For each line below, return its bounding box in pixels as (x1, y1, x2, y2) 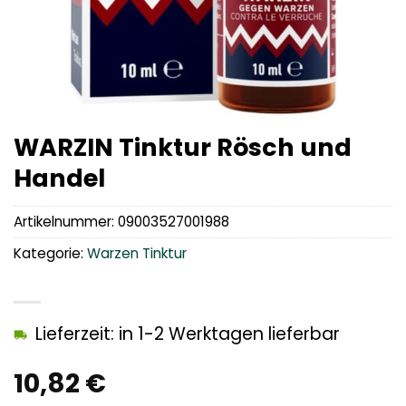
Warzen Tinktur (87, 244, 187, 264)
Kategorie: (14, 244, 87, 264)
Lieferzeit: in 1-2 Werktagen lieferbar (35, 322, 340, 347)
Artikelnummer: (14, 212, 118, 232)
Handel (14, 161, 105, 195)
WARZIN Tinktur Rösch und (14, 130, 352, 164)
